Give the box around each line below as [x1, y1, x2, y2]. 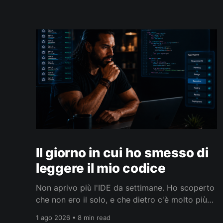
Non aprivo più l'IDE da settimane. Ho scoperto [36, 183, 215, 193]
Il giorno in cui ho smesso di [36, 145, 209, 161]
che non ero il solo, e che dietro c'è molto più [36, 195, 207, 205]
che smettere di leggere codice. [36, 207, 155, 217]
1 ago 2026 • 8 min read [36, 214, 111, 222]
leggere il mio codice [36, 160, 166, 176]
